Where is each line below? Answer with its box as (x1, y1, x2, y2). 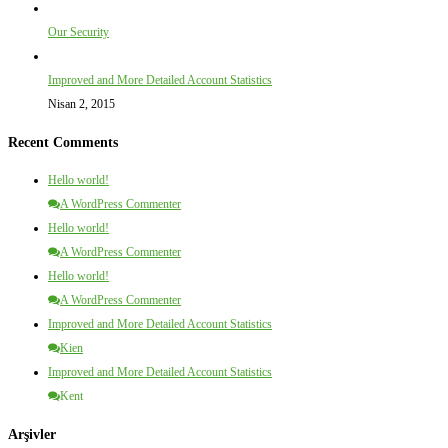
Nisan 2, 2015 (48, 97, 115, 112)
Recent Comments (8, 134, 118, 151)
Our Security (48, 25, 109, 40)
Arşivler (8, 426, 56, 443)
